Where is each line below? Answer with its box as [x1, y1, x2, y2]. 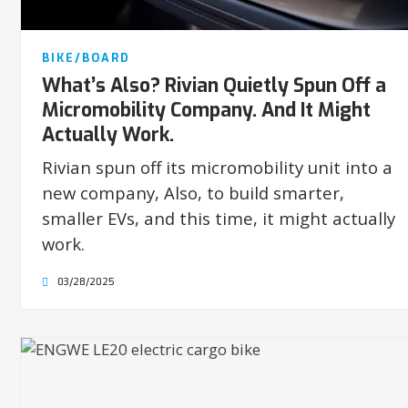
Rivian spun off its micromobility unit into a [41, 155, 393, 178]
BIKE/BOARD [41, 49, 130, 66]
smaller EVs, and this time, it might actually [41, 206, 395, 229]
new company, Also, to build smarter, [41, 180, 344, 204]
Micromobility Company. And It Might [41, 97, 371, 123]
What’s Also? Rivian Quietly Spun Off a [41, 72, 386, 98]
